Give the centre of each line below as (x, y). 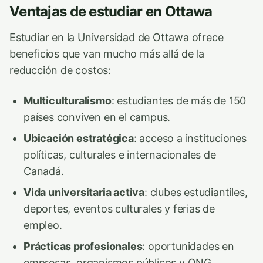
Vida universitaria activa (84, 192)
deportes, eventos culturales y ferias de (119, 208)
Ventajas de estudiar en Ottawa (111, 11)
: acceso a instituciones (190, 138)
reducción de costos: (60, 70)
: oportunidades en (188, 246)
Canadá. (44, 171)
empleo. (43, 225)
